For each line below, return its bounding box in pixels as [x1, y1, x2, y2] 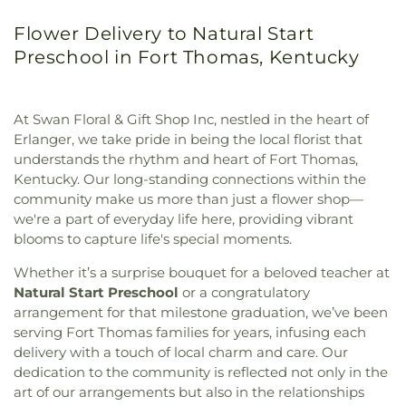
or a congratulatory [179, 284, 310, 302]
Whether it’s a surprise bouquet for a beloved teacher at [14, 264, 390, 282]
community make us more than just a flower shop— [14, 190, 363, 208]
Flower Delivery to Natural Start [14, 23, 314, 45]
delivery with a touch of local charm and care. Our [14, 343, 348, 362]
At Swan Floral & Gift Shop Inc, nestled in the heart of [14, 111, 369, 129]
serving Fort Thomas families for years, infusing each [14, 324, 366, 342]
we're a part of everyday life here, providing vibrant [14, 210, 353, 228]
